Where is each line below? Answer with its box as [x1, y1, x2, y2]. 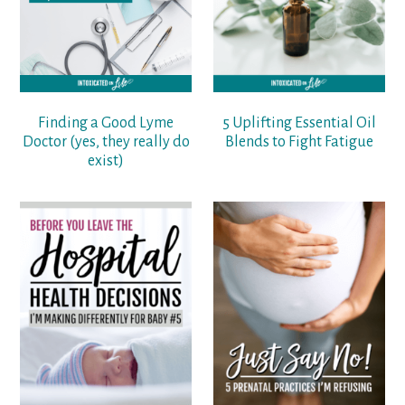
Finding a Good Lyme [38, 115, 174, 132]
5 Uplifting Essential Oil [221, 115, 376, 132]
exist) [88, 153, 125, 170]
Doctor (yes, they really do [22, 134, 190, 151]
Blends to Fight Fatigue [224, 134, 373, 151]
